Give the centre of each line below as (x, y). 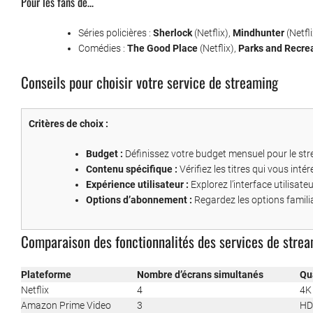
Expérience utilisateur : (137, 185)
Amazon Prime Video (66, 306)
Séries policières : (116, 33)
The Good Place (162, 49)
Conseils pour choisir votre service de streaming (150, 82)
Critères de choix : (68, 124)
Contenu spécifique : (132, 169)
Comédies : (103, 49)
